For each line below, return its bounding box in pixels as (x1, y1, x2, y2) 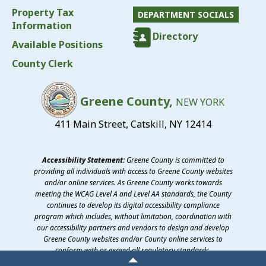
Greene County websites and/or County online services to (43, 233, 223, 244)
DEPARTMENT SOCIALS (138, 8, 234, 20)
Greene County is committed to (124, 154, 224, 165)
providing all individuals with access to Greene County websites (33, 166, 233, 176)
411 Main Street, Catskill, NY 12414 (55, 117, 211, 131)
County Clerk (12, 56, 73, 70)
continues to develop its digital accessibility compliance (46, 199, 220, 210)
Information (12, 18, 72, 32)
